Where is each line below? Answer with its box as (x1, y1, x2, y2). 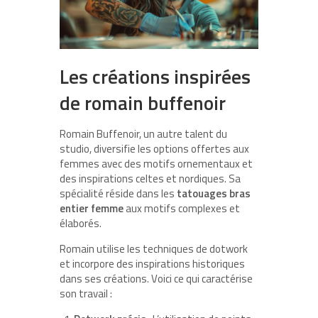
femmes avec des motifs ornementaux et (60, 155, 253, 172)
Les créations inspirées (60, 62, 251, 92)
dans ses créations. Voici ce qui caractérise (60, 270, 253, 287)
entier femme (60, 200, 124, 217)
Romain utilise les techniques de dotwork (60, 241, 248, 258)
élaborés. (60, 215, 102, 232)
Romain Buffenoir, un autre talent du (60, 126, 227, 143)
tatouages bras (177, 185, 251, 202)
